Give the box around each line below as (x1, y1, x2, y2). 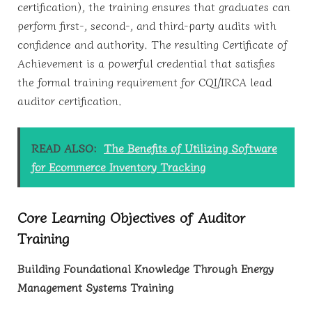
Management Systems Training (17, 278, 173, 295)
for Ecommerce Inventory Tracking (31, 157, 205, 175)
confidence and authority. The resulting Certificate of (17, 36, 288, 53)
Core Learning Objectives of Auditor (17, 206, 245, 228)
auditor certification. (17, 92, 122, 109)
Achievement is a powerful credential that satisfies (17, 54, 275, 72)
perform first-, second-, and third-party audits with (17, 17, 276, 34)
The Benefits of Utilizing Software (104, 139, 277, 156)
